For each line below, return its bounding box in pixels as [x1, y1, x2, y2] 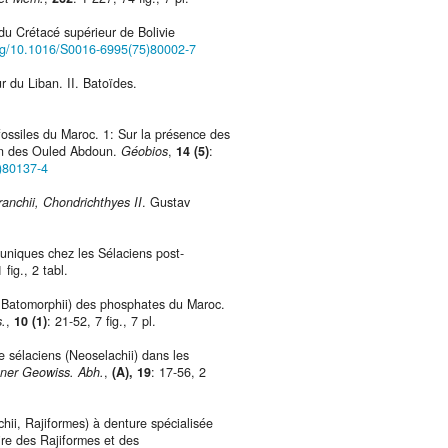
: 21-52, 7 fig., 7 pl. [47, 312, 156, 331]
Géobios [121, 142, 168, 161]
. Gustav [142, 193, 190, 212]
